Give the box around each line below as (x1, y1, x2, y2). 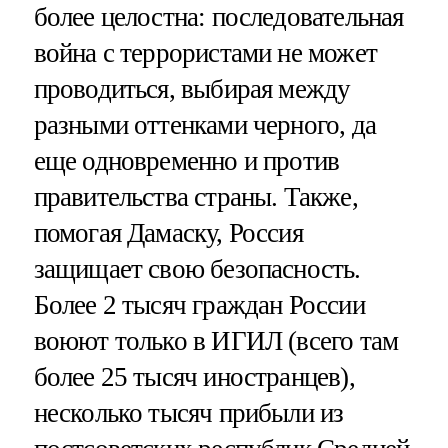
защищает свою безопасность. (33, 253, 361, 284)
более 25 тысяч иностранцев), (33, 361, 355, 392)
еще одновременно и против (33, 145, 340, 176)
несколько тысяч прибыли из (33, 397, 344, 428)
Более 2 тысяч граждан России (33, 289, 365, 320)
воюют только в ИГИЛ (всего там (33, 325, 399, 356)
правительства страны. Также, (33, 181, 358, 212)
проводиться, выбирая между (33, 73, 351, 104)
